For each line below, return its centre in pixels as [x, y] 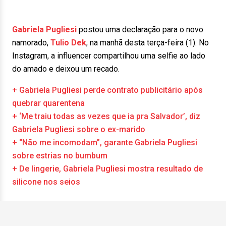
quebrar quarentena [48, 103]
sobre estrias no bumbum [60, 156]
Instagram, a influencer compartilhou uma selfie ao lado [109, 56]
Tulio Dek [68, 43]
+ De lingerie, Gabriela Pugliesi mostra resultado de [107, 169]
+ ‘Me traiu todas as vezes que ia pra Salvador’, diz [106, 116]
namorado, [31, 43]
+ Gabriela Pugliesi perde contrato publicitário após [107, 90]
